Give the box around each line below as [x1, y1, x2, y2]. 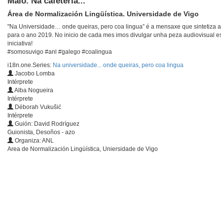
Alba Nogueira [13, 87, 53, 94]
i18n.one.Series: [7, 62, 53, 69]
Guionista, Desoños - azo [7, 129, 75, 136]
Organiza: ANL [13, 137, 54, 145]
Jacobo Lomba [13, 70, 55, 77]
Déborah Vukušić [13, 104, 61, 111]
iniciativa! [7, 40, 33, 47]
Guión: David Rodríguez [13, 120, 79, 128]
